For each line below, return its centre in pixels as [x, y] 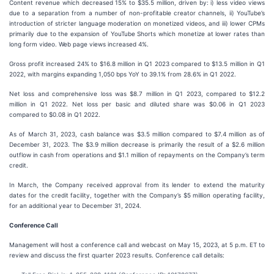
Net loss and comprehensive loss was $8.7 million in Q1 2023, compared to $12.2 [137, 94]
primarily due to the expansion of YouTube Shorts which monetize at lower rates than [137, 34]
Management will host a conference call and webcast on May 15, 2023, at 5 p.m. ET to [137, 245]
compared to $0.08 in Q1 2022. [55, 114]
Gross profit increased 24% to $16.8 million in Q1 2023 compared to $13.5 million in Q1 [137, 64]
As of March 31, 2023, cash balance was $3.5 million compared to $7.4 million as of [137, 134]
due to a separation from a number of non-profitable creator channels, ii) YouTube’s [137, 13]
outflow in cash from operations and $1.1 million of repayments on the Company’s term [137, 155]
